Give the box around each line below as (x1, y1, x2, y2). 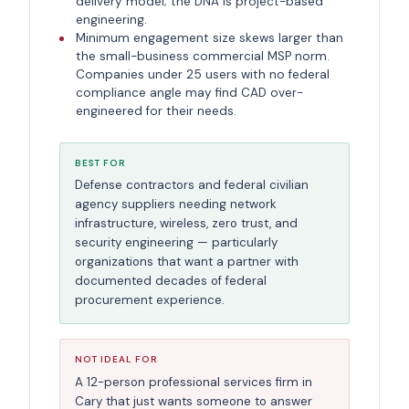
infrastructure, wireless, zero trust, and (75, 215, 298, 232)
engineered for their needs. (75, 102, 236, 119)
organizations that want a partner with (75, 254, 299, 270)
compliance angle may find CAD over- (75, 84, 303, 100)
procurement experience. (75, 292, 225, 309)
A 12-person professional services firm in (75, 373, 312, 390)
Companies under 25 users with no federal (75, 66, 330, 82)
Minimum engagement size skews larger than (75, 29, 343, 46)
